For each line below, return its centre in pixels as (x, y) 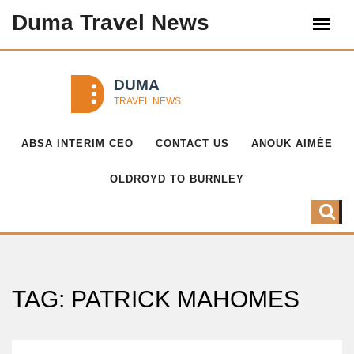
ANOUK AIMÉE (292, 143)
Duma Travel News (111, 23)
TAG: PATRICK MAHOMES (156, 299)
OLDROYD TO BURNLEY (177, 179)
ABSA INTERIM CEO (77, 143)
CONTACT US (192, 143)
